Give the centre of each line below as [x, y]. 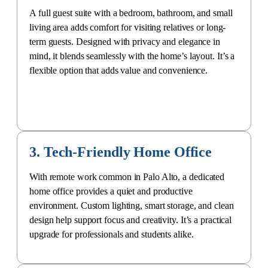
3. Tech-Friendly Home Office [121, 152]
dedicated [207, 176]
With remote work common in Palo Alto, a [109, 176]
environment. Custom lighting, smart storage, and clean [132, 205]
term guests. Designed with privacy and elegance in [125, 41]
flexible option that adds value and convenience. [119, 70]
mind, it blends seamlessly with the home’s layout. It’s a [132, 56]
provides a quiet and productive [133, 191]
